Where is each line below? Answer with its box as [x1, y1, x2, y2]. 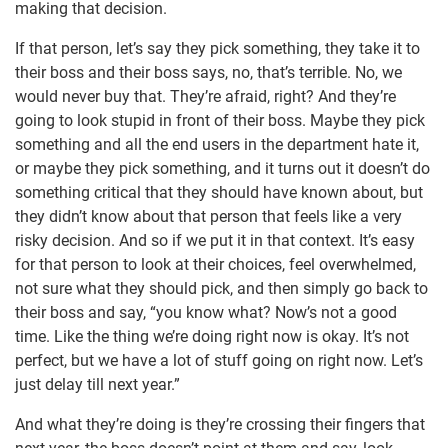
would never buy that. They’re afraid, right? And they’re [15, 87, 396, 107]
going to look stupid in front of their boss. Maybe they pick [15, 111, 425, 131]
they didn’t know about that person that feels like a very [15, 207, 402, 227]
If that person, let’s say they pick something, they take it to [15, 39, 420, 59]
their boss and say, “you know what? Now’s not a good [15, 303, 397, 323]
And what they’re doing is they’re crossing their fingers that [15, 415, 425, 435]
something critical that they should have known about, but [15, 183, 423, 203]
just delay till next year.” [15, 375, 180, 395]
